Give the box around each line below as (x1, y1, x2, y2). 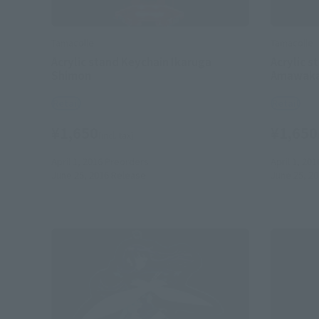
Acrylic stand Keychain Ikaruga (51, 54, 211, 70)
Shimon (51, 68, 91, 83)
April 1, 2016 (51, 155, 103, 169)
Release (109, 168, 146, 182)
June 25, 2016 (51, 168, 109, 182)
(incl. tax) (98, 129, 134, 142)
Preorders (103, 155, 151, 169)
